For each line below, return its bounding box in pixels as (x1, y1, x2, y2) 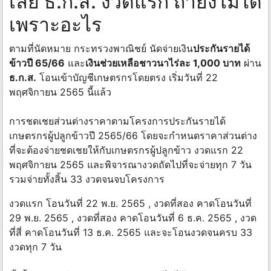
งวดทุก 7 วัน (9, 240, 62, 253)
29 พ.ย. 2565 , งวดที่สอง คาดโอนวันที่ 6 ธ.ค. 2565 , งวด (9, 211, 256, 224)
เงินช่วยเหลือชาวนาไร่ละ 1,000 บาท (85, 56, 241, 69)
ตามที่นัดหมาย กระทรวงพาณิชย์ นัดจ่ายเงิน (9, 42, 193, 54)
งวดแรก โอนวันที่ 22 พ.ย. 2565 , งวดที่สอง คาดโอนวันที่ (9, 197, 252, 209)
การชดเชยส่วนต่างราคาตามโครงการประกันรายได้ (9, 114, 226, 127)
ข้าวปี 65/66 (9, 56, 65, 69)
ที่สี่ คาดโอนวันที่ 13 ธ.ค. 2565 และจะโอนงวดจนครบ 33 (9, 226, 252, 238)
